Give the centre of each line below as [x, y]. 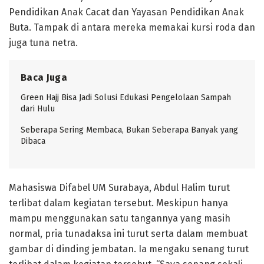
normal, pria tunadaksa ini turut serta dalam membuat [128, 233]
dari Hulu [38, 108]
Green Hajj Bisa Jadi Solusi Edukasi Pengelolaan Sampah [126, 97]
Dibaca [33, 141]
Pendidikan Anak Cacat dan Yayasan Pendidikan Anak [126, 12]
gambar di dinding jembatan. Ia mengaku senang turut [129, 249]
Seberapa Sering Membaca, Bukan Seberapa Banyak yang [129, 130]
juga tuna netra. [43, 42]
